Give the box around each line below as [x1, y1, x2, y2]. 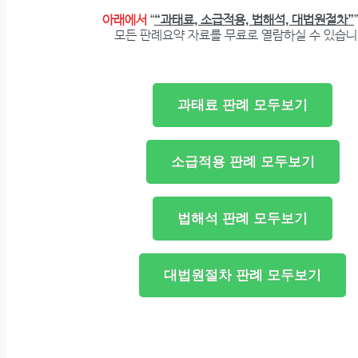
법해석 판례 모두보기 [177, 211, 308, 227]
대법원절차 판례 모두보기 [164, 268, 322, 284]
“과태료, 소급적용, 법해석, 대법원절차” [153, 13, 354, 27]
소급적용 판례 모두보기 [170, 154, 315, 170]
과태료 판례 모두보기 [177, 97, 308, 113]
